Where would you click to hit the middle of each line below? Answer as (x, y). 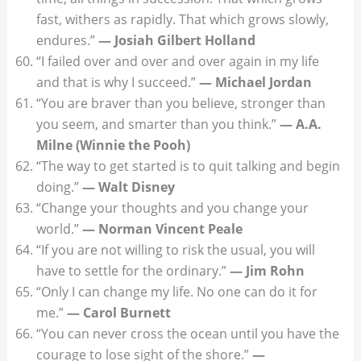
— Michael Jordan (255, 83)
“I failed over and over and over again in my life (177, 62)
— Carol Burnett (118, 313)
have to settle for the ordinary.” (133, 271)
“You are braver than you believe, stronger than (180, 104)
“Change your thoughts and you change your (172, 208)
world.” (59, 229)
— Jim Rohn (267, 271)
